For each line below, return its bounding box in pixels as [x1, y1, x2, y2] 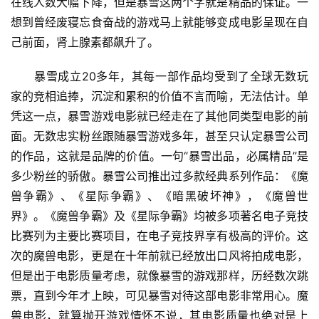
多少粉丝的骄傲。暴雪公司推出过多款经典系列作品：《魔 [11, 169, 308, 184]
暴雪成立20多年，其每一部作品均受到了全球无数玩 [11, 69, 308, 84]
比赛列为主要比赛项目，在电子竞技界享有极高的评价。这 [11, 229, 308, 244]
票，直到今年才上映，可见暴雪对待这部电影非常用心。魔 [11, 288, 308, 303]
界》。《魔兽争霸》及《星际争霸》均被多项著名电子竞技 [11, 209, 308, 224]
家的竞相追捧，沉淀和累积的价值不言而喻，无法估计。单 [11, 89, 308, 104]
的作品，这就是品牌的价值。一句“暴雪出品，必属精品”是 [11, 149, 308, 164]
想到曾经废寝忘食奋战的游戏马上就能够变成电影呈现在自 [11, 15, 308, 30]
